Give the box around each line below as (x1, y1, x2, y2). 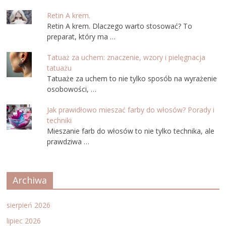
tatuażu (47, 63, 72, 73)
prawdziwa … (47, 136, 90, 146)
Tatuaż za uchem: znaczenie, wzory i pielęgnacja (47, 52, 206, 62)
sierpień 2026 (7, 200, 51, 210)
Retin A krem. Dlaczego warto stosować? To (47, 21, 193, 31)
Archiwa (13, 174, 47, 186)
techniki (47, 115, 72, 125)
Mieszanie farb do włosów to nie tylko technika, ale (47, 126, 215, 136)
